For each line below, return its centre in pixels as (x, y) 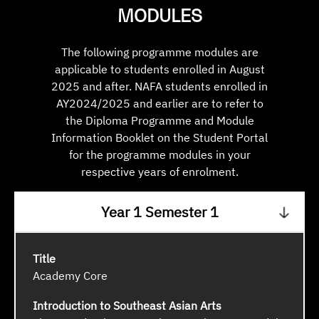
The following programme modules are (159, 52)
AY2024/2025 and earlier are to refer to (159, 104)
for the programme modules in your (159, 155)
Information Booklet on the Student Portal (159, 138)
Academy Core (70, 276)
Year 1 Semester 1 (159, 212)
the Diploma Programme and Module (159, 121)
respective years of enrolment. (159, 172)
